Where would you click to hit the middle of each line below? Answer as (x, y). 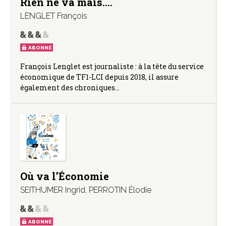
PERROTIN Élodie (120, 190)
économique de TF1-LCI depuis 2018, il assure (99, 77)
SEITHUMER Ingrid (53, 190)
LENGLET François (54, 16)
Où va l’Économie (65, 176)
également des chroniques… (70, 87)
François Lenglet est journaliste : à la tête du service (112, 66)
